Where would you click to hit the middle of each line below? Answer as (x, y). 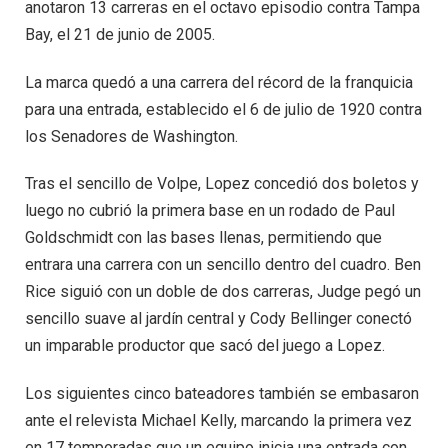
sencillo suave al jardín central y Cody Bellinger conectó (218, 319)
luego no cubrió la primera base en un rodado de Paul (210, 211)
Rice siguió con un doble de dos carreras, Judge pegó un (223, 292)
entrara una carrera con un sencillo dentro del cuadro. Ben (223, 265)
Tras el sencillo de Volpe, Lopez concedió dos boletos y (222, 184)
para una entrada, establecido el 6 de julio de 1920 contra (223, 109)
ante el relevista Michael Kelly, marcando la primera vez (218, 421)
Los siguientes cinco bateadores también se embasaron (222, 394)
